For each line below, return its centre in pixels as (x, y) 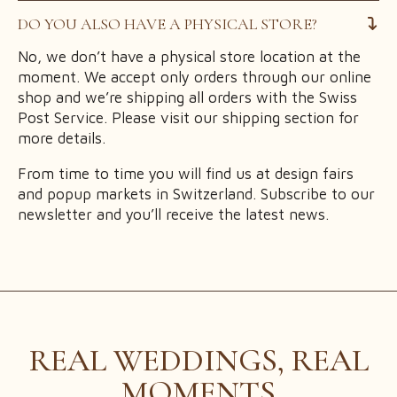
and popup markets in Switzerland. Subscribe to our (196, 194)
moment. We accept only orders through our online (195, 77)
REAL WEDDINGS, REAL (198, 360)
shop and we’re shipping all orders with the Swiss (187, 97)
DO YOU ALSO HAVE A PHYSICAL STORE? (167, 23)
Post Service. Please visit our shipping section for (188, 117)
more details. (62, 138)
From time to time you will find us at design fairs (186, 173)
